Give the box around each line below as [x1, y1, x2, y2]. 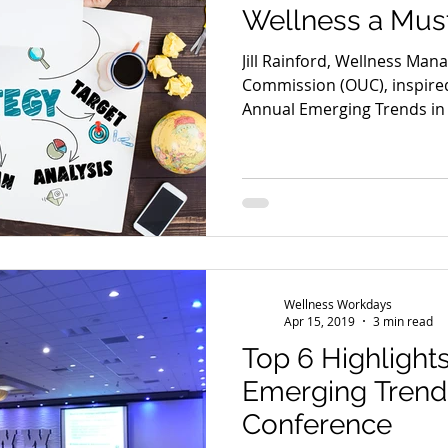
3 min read [373, 313, 433, 330]
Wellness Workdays [284, 295, 392, 312]
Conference [242, 408, 392, 442]
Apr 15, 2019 [284, 313, 355, 330]
